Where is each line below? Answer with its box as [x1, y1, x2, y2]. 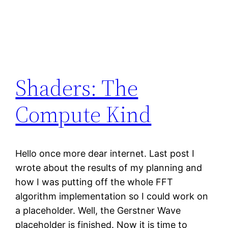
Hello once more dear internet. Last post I [15, 148, 195, 159]
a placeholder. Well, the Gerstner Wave [15, 205, 181, 216]
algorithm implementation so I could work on [15, 190, 209, 202]
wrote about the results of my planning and [15, 162, 203, 173]
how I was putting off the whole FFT [15, 176, 174, 187]
